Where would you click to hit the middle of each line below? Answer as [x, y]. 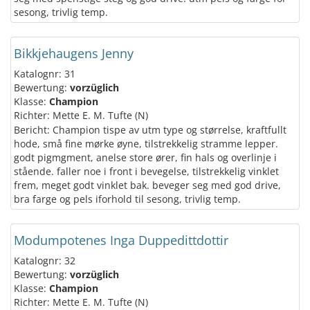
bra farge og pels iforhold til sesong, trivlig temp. [127, 199]
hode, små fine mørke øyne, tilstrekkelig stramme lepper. [146, 144]
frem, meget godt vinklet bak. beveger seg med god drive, [147, 185]
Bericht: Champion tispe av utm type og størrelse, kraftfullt [150, 130]
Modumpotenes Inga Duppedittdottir [121, 240]
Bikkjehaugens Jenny [74, 53]
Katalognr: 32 [45, 261]
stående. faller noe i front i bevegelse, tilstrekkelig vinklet [146, 171]
